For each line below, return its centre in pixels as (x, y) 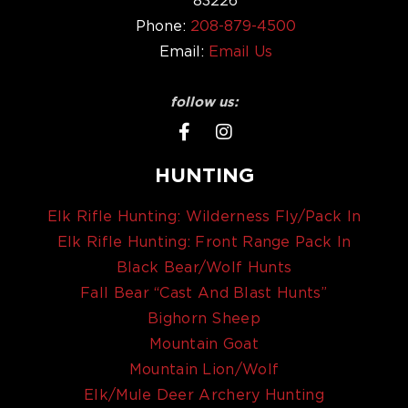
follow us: (204, 102)
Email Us (240, 51)
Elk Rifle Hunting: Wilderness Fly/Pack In (204, 216)
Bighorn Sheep (204, 318)
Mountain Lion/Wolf (204, 369)
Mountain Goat (204, 344)
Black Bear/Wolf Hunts (204, 267)
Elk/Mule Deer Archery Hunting (204, 395)
